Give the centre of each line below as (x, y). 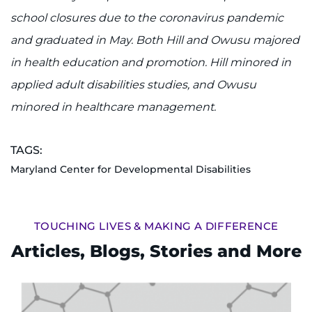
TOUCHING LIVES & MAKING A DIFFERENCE (156, 226)
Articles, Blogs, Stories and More (156, 251)
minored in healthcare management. (113, 107)
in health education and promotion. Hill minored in (151, 63)
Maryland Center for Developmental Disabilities (131, 170)
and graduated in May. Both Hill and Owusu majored (155, 40)
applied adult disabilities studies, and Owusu (133, 85)
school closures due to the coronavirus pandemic (147, 18)
